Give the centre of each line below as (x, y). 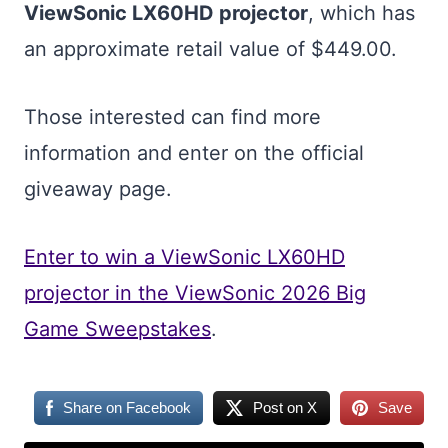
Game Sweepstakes (117, 329)
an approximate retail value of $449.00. (210, 49)
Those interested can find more (172, 117)
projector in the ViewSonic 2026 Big (195, 293)
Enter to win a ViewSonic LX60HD (184, 257)
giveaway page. (98, 189)
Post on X (285, 407)
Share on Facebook (127, 407)
